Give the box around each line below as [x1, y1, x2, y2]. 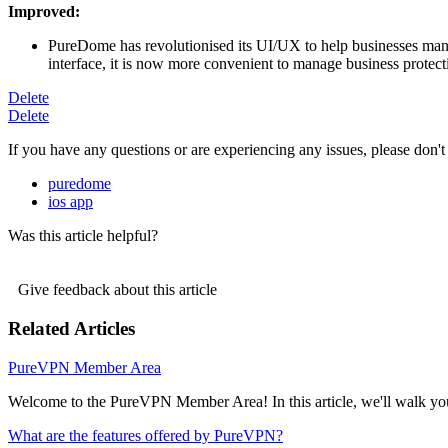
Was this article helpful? [8, 227, 158, 245]
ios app [48, 193, 93, 211]
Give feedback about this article [18, 281, 217, 299]
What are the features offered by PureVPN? [8, 426, 283, 444]
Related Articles [8, 317, 135, 339]
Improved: [8, 3, 80, 21]
